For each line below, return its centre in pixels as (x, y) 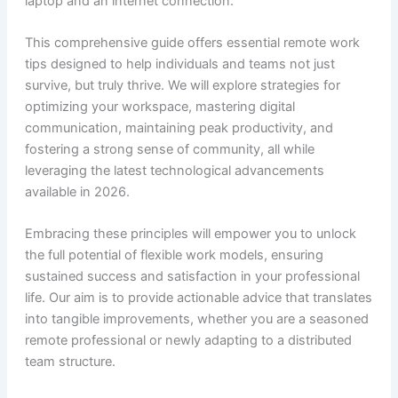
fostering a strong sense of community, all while (169, 150)
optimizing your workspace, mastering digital (159, 107)
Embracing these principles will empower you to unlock (190, 234)
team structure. (70, 362)
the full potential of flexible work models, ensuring (174, 255)
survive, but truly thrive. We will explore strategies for (182, 86)
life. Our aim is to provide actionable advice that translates (198, 298)
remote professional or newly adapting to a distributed (188, 341)
